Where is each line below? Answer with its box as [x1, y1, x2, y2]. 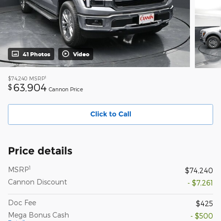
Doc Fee [8, 198, 36, 207]
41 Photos [23, 51, 50, 58]
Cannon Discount [8, 177, 67, 186]
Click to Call [90, 110, 131, 119]
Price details [8, 144, 73, 157]
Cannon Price [49, 86, 83, 93]
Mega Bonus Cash [8, 210, 69, 219]
